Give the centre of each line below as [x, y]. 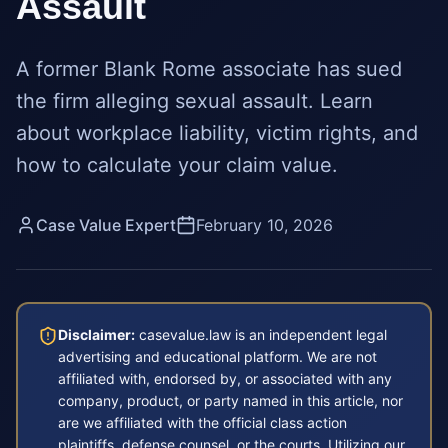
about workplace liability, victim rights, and [217, 133]
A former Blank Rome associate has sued [209, 69]
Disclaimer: [96, 334]
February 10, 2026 [264, 225]
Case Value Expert [106, 225]
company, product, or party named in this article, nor [230, 400]
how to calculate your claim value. [177, 165]
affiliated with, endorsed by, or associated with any [225, 378]
